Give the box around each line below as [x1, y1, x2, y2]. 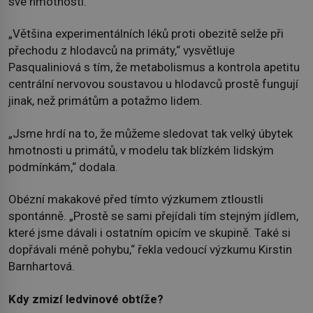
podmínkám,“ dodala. [8, 159, 118, 174]
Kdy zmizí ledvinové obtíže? [8, 291, 163, 306]
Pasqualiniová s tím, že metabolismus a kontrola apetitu [8, 60, 300, 75]
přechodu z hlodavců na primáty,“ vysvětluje [8, 43, 235, 58]
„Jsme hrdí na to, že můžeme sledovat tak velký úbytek [8, 126, 293, 140]
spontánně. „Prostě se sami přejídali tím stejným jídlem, [8, 209, 298, 224]
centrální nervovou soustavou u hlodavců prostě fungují [8, 77, 298, 92]
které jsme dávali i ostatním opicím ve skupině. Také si [8, 226, 291, 240]
